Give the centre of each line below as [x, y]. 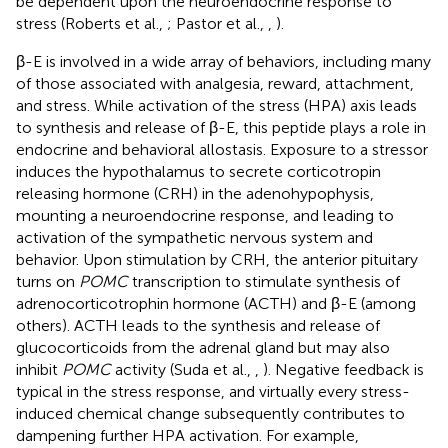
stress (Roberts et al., [91, 23]
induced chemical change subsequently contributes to [210, 413]
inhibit [39, 369]
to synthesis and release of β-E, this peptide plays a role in [221, 127]
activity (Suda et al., [183, 369]
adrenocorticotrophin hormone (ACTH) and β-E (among [216, 303]
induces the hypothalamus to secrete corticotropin [198, 171]
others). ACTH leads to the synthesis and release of [198, 325]
